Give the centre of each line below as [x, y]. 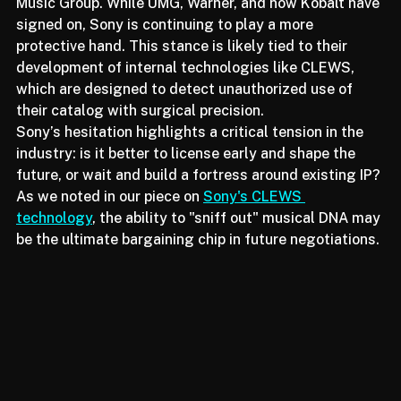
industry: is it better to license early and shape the [188, 177]
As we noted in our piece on [110, 220]
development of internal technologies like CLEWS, [187, 91]
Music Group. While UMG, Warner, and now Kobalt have [200, 27]
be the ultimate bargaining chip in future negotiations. [198, 263]
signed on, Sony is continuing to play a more [166, 48]
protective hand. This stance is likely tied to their [183, 70]
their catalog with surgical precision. [140, 134]
